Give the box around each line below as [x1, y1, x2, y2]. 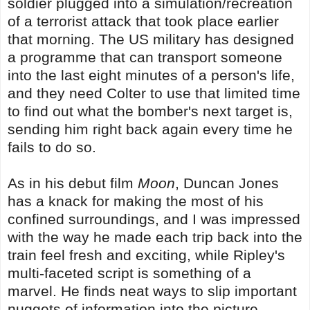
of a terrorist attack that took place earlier [8, 12, 279, 29]
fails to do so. [8, 138, 96, 155]
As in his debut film [8, 174, 138, 191]
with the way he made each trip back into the [8, 228, 302, 245]
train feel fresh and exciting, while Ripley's [8, 246, 285, 263]
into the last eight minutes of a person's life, [8, 66, 295, 83]
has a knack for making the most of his [8, 192, 264, 209]
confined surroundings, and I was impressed [8, 210, 300, 227]
